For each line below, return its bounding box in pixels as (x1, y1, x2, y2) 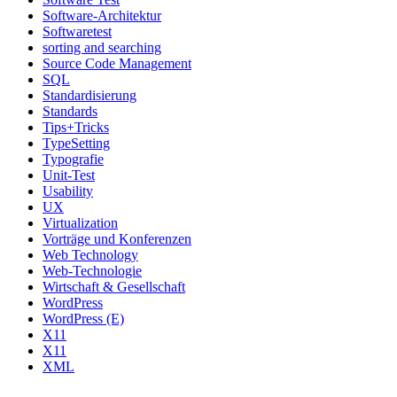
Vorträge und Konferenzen (43, 230, 191, 246)
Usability (43, 183, 93, 198)
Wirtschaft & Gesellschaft (43, 278, 185, 294)
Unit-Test (43, 167, 95, 183)
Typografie (43, 151, 104, 167)
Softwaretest (43, 23, 112, 39)
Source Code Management (43, 55, 191, 71)
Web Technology (43, 246, 138, 262)
